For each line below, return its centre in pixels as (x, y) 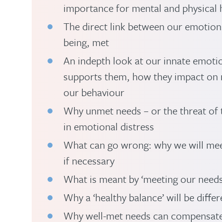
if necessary (89, 161)
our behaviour (94, 92)
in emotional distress (109, 126)
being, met (86, 42)
